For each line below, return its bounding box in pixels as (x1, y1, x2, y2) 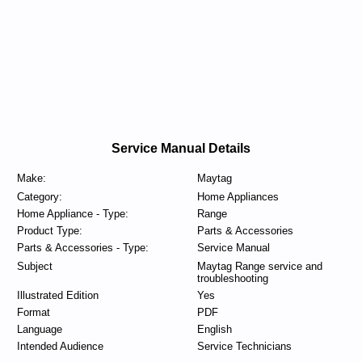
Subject (16, 260, 53, 272)
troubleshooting (196, 272, 268, 284)
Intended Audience (16, 340, 103, 352)
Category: (16, 191, 62, 203)
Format (16, 306, 50, 318)
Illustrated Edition (16, 289, 99, 301)
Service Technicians (196, 340, 292, 352)
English (196, 323, 232, 335)
